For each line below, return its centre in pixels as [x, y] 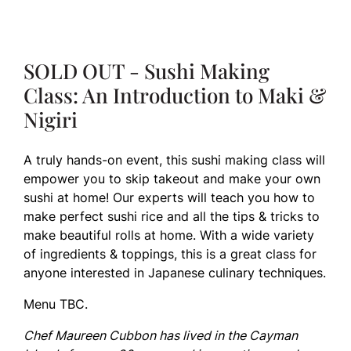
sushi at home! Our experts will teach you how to [169, 197]
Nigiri [51, 119]
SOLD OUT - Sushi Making [147, 71]
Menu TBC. [56, 304]
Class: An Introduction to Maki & [175, 95]
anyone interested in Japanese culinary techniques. [175, 273]
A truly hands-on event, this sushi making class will [174, 160]
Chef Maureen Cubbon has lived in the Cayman [161, 335]
